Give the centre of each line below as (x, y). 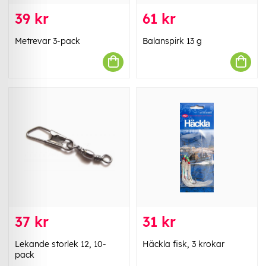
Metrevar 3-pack (47, 41)
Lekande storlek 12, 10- (61, 244)
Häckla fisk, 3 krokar (183, 244)
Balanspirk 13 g (172, 41)
